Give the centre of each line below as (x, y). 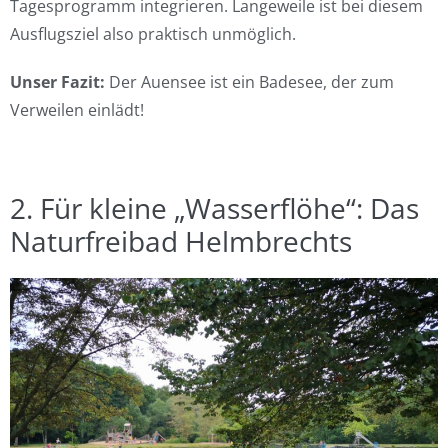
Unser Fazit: (57, 82)
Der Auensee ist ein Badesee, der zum (249, 82)
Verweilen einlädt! (77, 110)
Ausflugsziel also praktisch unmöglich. (153, 34)
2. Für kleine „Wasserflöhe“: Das (214, 208)
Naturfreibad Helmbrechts (181, 241)
